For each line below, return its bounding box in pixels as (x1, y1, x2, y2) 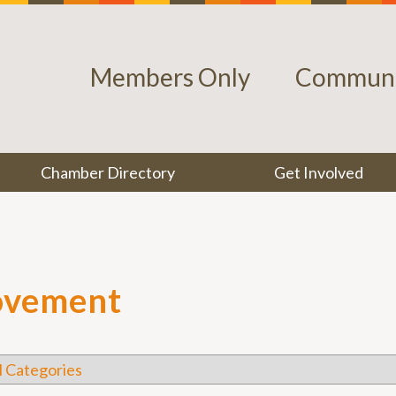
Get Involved (273, 163, 363, 182)
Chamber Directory (41, 163, 176, 182)
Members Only (90, 62, 250, 92)
